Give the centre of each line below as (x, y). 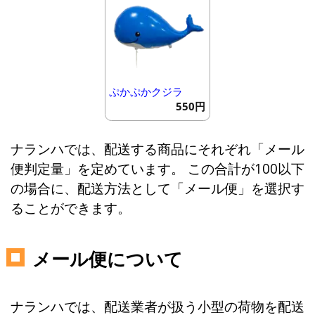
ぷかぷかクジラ (146, 91)
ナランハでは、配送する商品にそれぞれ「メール (157, 149)
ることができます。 (70, 208)
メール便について (107, 259)
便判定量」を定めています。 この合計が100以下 (157, 169)
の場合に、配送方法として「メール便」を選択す (157, 188)
